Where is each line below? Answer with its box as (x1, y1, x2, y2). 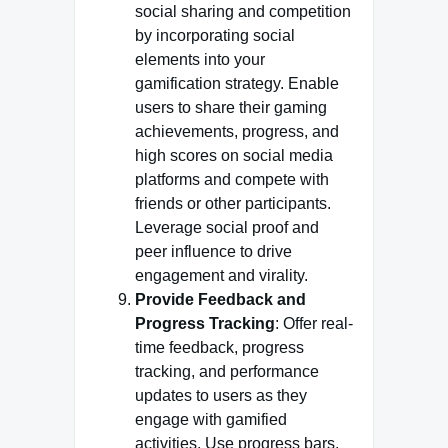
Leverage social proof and (135, 219, 319, 236)
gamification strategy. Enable (135, 75, 339, 92)
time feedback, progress (135, 339, 304, 356)
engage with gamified (135, 411, 287, 428)
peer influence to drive (135, 243, 292, 260)
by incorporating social (135, 27, 295, 44)
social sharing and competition (135, 3, 351, 20)
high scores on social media (135, 147, 333, 164)
